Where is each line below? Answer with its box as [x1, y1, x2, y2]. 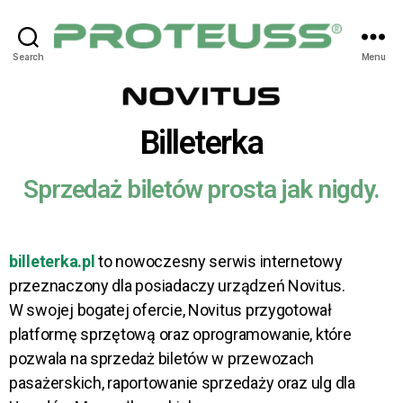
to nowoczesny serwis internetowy [94, 252, 343, 271]
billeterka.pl [9, 252, 95, 271]
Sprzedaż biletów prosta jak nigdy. [23, 175, 380, 204]
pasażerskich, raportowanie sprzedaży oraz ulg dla [9, 373, 355, 392]
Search [13, 50, 44, 62]
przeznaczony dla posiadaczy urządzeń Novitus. [9, 276, 345, 295]
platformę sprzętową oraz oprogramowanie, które [9, 325, 352, 344]
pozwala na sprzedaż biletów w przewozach [9, 349, 315, 368]
